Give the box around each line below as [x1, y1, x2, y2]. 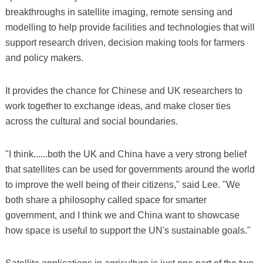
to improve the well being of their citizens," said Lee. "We [5, 179, 240, 190]
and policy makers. [5, 52, 83, 63]
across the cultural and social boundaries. [5, 116, 178, 126]
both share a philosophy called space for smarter [5, 194, 207, 205]
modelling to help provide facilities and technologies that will [5, 22, 255, 32]
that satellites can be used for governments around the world [5, 164, 255, 174]
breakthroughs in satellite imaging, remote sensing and [5, 6, 232, 17]
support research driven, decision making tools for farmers [5, 37, 245, 48]
